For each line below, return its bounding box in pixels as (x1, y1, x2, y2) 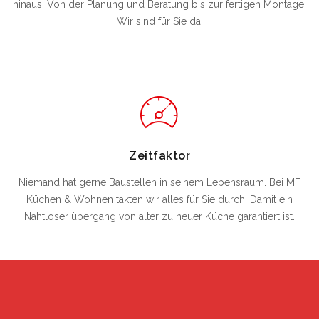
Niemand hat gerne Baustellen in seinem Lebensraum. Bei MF (19, 177, 300, 189)
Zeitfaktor (129, 149, 190, 163)
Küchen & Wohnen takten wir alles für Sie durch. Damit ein (26, 194, 293, 206)
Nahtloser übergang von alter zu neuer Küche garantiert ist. (24, 211, 295, 223)
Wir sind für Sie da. (116, 16, 203, 28)
